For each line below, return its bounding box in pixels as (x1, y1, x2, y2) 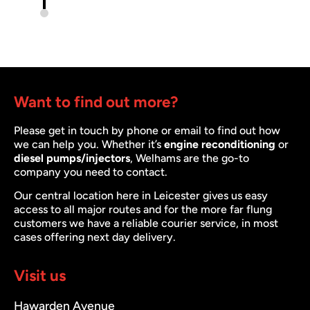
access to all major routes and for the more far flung (14, 203, 272, 217)
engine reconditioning (164, 138, 275, 152)
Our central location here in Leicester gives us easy (14, 189, 268, 203)
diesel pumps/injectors (14, 152, 130, 165)
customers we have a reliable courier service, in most (14, 217, 278, 230)
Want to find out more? (14, 93, 178, 112)
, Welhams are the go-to (130, 152, 249, 165)
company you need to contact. (14, 165, 167, 179)
